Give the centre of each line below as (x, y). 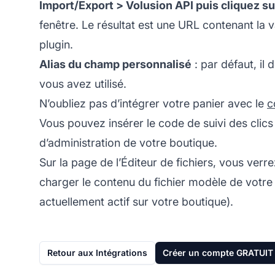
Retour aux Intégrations (97, 252)
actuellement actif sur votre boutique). (136, 201)
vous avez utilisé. (83, 83)
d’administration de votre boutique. (128, 142)
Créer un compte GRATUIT (218, 252)
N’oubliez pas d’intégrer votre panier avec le (153, 103)
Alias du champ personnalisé (115, 64)
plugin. (56, 44)
